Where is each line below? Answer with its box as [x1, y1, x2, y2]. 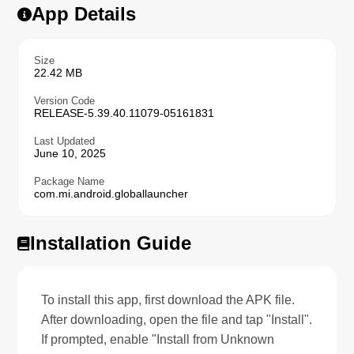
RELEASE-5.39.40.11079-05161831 [34, 106, 215, 119]
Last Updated [34, 134, 96, 147]
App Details [32, 2, 137, 24]
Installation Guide [30, 232, 192, 254]
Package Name [34, 175, 105, 187]
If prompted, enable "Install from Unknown [41, 332, 275, 346]
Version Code [34, 94, 96, 107]
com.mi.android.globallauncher [34, 186, 189, 200]
